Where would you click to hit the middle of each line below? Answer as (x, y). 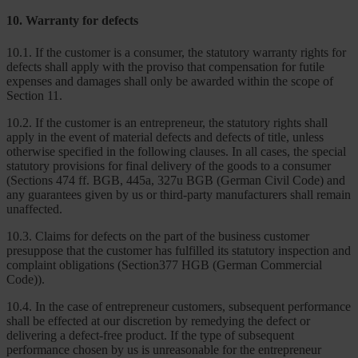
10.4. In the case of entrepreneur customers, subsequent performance (179, 306)
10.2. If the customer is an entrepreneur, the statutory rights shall (167, 122)
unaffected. (34, 209)
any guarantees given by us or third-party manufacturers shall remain (179, 194)
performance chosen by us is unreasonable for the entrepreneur (164, 349)
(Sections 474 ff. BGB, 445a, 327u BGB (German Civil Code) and (176, 180)
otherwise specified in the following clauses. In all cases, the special (176, 151)
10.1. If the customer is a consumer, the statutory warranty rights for (176, 52)
